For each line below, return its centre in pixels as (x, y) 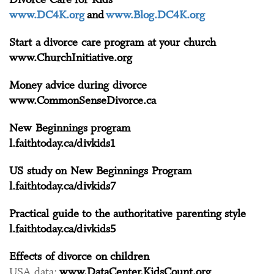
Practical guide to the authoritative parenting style (128, 214)
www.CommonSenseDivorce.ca (83, 101)
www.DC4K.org (47, 15)
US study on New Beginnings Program (100, 171)
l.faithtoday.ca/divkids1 (62, 143)
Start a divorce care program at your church (113, 43)
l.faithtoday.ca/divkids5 (62, 229)
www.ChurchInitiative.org (71, 58)
